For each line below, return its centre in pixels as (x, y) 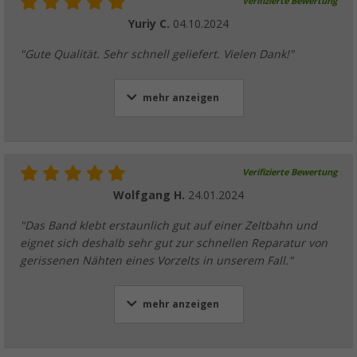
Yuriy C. (151, 24)
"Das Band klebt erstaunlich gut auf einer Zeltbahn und (169, 226)
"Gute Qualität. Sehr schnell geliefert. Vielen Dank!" (157, 55)
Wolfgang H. (151, 196)
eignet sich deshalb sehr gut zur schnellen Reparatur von (174, 243)
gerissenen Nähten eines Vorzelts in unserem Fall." (157, 261)
